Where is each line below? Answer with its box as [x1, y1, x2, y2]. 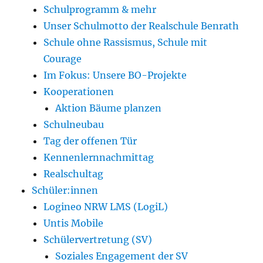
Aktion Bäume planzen [55, 102, 162, 114]
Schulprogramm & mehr [43, 4, 157, 16]
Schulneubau [43, 119, 104, 131]
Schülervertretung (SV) [43, 234, 153, 246]
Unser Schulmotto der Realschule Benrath [43, 20, 240, 32]
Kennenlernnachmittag [43, 151, 154, 164]
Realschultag [43, 168, 104, 180]
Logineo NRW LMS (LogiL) [43, 201, 168, 213]
